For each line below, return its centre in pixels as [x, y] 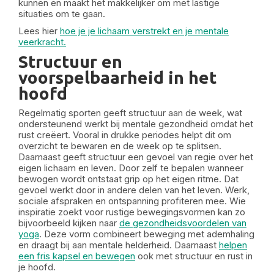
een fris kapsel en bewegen [77, 256]
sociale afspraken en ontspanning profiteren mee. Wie [132, 201]
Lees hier [39, 31]
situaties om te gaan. [62, 14]
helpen [233, 245]
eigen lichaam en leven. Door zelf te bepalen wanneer [131, 168]
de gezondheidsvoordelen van [183, 223]
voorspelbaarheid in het [117, 77]
